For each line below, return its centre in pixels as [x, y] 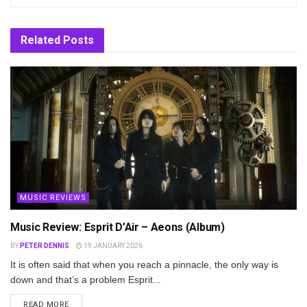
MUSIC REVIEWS [53, 198]
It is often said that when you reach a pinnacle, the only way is [144, 265]
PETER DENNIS [45, 246]
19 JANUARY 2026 [112, 246]
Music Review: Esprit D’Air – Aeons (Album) [118, 228]
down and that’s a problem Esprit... [86, 280]
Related [40, 40]
